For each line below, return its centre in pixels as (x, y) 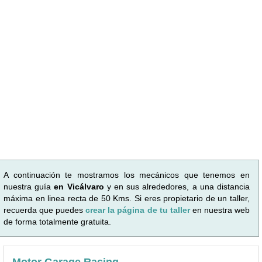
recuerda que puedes (45, 210)
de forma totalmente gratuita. (57, 221)
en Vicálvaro (79, 186)
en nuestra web (221, 210)
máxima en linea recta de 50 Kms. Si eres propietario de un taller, (127, 198)
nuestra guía (29, 186)
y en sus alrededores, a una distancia (177, 186)
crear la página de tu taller (139, 210)
